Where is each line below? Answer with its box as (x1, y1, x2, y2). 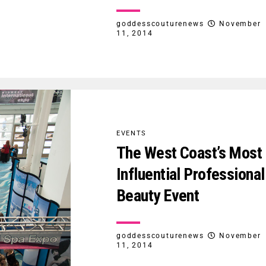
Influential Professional (116, 164, 265, 185)
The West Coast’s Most (116, 143, 262, 163)
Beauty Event (116, 186, 199, 206)
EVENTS (116, 129, 147, 138)
